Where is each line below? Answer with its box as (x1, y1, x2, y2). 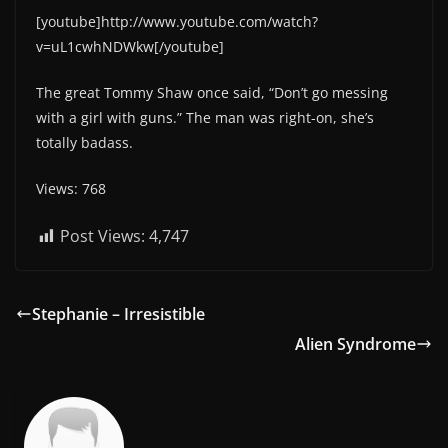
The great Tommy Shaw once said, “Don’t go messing (36, 83, 388, 103)
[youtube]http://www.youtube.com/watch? (36, 12, 318, 32)
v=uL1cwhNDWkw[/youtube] (36, 37, 224, 57)
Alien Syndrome (295, 333, 416, 356)
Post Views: (60, 225, 145, 248)
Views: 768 (36, 179, 106, 199)
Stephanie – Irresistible (32, 303, 205, 326)
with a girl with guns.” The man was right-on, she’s (36, 108, 374, 128)
